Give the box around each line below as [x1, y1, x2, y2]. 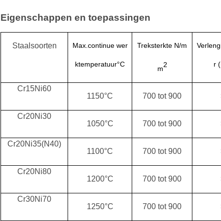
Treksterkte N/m [137, 41, 187, 50]
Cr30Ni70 [17, 195, 51, 204]
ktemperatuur [75, 60, 117, 69]
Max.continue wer [72, 41, 128, 50]
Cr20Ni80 [17, 167, 51, 176]
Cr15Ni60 [17, 84, 51, 93]
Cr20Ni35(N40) [7, 140, 61, 148]
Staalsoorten [12, 41, 57, 50]
